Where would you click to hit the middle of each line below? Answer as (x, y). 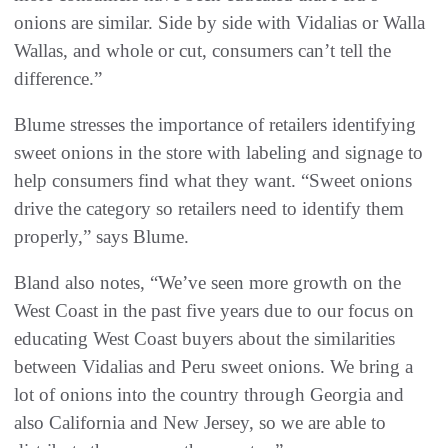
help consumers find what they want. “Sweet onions (213, 181)
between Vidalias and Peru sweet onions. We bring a (213, 367)
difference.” (58, 79)
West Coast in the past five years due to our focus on (214, 311)
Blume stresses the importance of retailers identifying (215, 125)
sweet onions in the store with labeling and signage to (218, 153)
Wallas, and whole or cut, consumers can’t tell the (202, 51)
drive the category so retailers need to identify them (209, 209)
